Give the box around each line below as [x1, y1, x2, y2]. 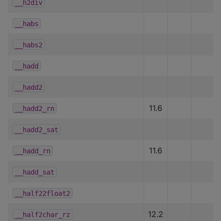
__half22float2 [15, 189, 70, 197]
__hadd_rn [15, 147, 50, 155]
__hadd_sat [15, 168, 54, 176]
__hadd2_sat [15, 125, 58, 134]
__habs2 [15, 40, 42, 49]
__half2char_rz [15, 210, 70, 219]
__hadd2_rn [15, 104, 54, 112]
